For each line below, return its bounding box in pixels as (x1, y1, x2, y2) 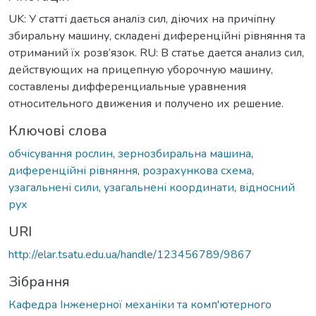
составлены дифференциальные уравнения (8, 78, 246, 95)
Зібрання (8, 272, 70, 291)
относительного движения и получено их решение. (8, 95, 284, 111)
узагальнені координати (104, 179, 234, 195)
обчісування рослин (8, 145, 113, 162)
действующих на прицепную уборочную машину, (8, 61, 273, 78)
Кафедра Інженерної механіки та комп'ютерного (8, 296, 272, 312)
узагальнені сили (8, 179, 99, 195)
